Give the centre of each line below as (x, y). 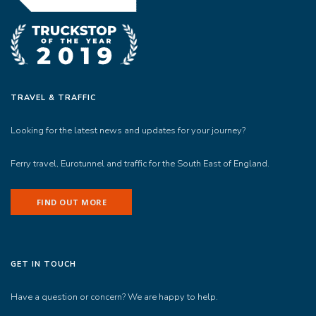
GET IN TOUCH (43, 265)
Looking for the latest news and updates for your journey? (128, 131)
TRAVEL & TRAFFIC (53, 98)
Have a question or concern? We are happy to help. (114, 297)
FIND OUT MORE (72, 202)
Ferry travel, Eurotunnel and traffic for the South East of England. (140, 163)
